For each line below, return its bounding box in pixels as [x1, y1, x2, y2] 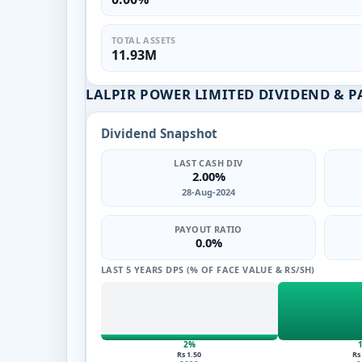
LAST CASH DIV [174, 156, 243, 169]
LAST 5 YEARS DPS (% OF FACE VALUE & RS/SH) [101, 263, 315, 276]
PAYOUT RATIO [175, 223, 242, 235]
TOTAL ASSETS [112, 33, 176, 46]
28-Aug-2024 [182, 185, 235, 198]
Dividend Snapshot [101, 124, 217, 141]
